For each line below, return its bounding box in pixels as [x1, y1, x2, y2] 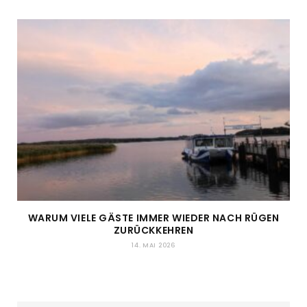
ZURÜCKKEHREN [113, 223, 194, 238]
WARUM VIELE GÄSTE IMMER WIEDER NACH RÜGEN [27, 211, 280, 225]
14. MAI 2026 [132, 241, 175, 250]
